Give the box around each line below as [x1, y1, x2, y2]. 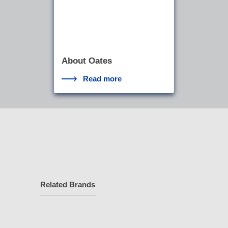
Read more [83, 74, 122, 83]
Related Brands [40, 180, 95, 189]
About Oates [61, 55, 112, 66]
